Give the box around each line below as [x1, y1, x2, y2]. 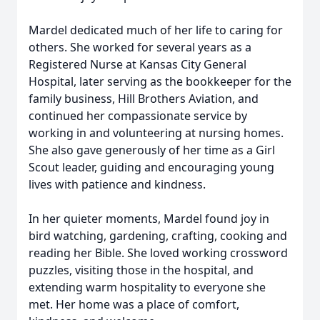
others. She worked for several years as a [29, 39, 251, 55]
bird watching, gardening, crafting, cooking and [29, 228, 287, 244]
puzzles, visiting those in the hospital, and [29, 262, 254, 278]
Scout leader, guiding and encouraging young [29, 159, 274, 175]
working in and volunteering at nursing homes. [29, 125, 284, 141]
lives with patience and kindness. [29, 176, 206, 192]
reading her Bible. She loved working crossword [29, 245, 288, 261]
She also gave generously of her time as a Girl [29, 142, 275, 158]
